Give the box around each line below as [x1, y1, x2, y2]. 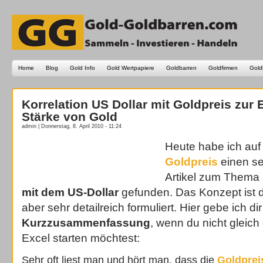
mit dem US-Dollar [22, 186, 119, 198]
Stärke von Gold [22, 110, 117, 123]
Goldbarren [166, 65, 197, 71]
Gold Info [70, 65, 95, 71]
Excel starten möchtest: [22, 232, 140, 244]
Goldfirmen [208, 65, 238, 71]
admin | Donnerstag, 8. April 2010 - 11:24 [22, 123, 122, 129]
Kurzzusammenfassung [22, 217, 150, 229]
